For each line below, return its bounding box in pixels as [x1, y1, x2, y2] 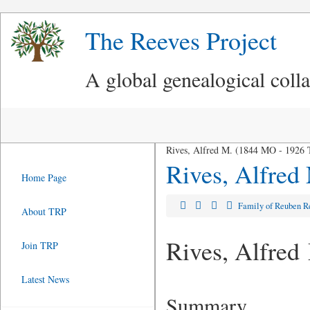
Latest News [21, 273, 69, 286]
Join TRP [21, 239, 58, 252]
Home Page [21, 171, 66, 184]
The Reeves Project [85, 24, 277, 57]
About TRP [21, 205, 66, 218]
